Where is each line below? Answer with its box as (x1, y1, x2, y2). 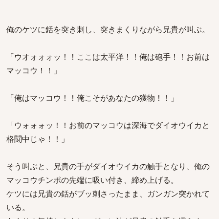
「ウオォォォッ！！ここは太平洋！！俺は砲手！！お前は (6, 51, 210, 62)
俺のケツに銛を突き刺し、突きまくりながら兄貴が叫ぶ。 (6, 24, 210, 35)
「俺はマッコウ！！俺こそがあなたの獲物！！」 (6, 92, 178, 103)
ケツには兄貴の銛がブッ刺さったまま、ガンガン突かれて (6, 188, 210, 199)
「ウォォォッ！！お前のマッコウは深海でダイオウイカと (6, 120, 210, 131)
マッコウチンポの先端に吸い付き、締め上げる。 (6, 175, 178, 185)
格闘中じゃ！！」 (6, 133, 69, 144)
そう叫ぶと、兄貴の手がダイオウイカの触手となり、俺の (6, 161, 210, 172)
